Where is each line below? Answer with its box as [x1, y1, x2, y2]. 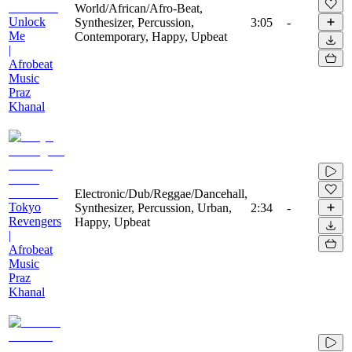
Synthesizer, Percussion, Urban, [75, 200, 232, 214]
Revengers [9, 214, 61, 228]
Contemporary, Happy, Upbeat [75, 29, 227, 43]
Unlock [9, 14, 46, 28]
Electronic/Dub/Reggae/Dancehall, [75, 186, 247, 200]
